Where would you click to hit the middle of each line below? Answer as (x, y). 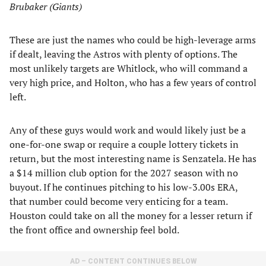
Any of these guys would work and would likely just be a (128, 130)
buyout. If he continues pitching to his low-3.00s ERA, (123, 187)
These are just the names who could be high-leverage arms (133, 40)
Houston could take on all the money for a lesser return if (131, 216)
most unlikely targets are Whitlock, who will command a (129, 68)
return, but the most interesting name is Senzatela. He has (133, 159)
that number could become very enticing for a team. (118, 201)
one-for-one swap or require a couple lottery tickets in (124, 144)
